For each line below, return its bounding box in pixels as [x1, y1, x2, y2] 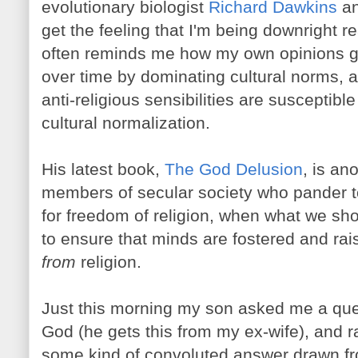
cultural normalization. [42, 113, 210, 132]
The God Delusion [165, 160, 303, 178]
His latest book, [42, 160, 165, 178]
